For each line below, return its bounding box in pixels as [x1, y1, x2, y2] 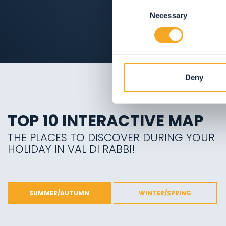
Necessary [150, 11, 187, 20]
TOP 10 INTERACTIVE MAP [8, 110, 203, 132]
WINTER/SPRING [139, 189, 192, 197]
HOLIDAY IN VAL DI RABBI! [8, 142, 135, 156]
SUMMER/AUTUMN [29, 189, 89, 197]
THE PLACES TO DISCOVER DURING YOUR [8, 130, 215, 145]
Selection [111, 11, 142, 20]
